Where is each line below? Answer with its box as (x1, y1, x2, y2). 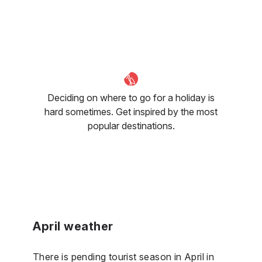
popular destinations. (87, 119, 175, 132)
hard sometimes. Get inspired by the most (44, 105, 218, 118)
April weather (33, 219, 113, 233)
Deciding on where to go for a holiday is (47, 91, 215, 104)
